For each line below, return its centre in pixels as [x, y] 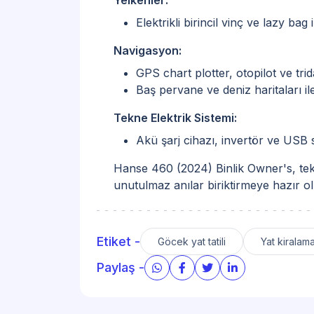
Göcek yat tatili [192, 241]
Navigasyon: [148, 50]
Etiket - [118, 241]
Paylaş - [121, 268]
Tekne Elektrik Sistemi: [175, 117]
